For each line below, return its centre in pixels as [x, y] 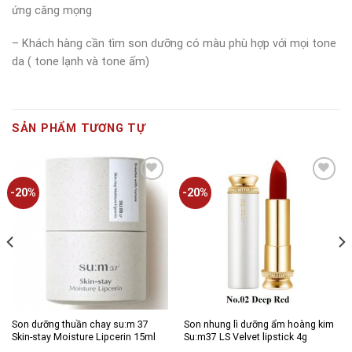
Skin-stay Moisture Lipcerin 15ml [83, 337]
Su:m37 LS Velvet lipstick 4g [245, 337]
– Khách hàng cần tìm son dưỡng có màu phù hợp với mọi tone [174, 44]
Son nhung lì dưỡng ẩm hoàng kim [258, 324]
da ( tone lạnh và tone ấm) [81, 62]
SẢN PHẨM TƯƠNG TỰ [79, 128]
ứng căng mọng [52, 11]
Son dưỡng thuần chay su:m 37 [80, 324]
